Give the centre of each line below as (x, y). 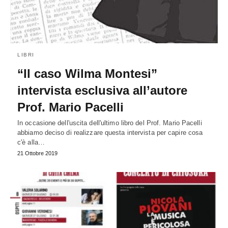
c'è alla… (31, 142)
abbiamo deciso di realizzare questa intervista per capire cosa (110, 132)
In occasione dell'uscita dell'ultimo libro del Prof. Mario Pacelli (110, 123)
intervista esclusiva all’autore (102, 90)
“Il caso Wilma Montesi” (87, 73)
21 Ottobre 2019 (37, 153)
